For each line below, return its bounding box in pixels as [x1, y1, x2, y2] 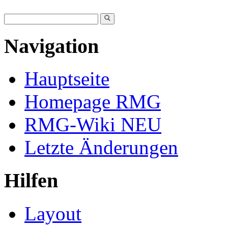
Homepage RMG [24, 91, 161, 113]
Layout [24, 202, 81, 224]
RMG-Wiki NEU [24, 113, 161, 136]
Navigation [4, 34, 99, 58]
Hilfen [4, 169, 58, 192]
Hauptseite [24, 68, 109, 90]
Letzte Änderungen [24, 136, 178, 159]
